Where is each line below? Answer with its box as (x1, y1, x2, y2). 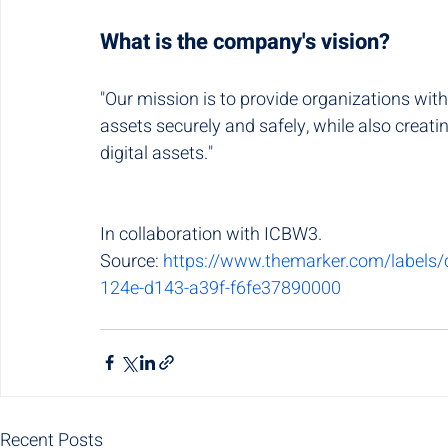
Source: (100, 247, 163, 275)
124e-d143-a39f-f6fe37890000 (100, 274, 341, 302)
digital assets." (100, 139, 213, 167)
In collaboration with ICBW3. (100, 220, 322, 248)
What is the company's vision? (100, 25, 390, 58)
